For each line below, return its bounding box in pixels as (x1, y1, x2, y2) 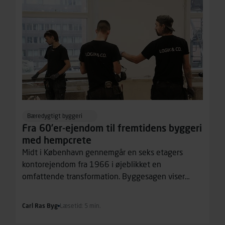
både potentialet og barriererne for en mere (22, 183, 177, 193)
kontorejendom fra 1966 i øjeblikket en (22, 159, 162, 169)
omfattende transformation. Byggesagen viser (22, 171, 185, 181)
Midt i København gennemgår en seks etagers (22, 147, 183, 157)
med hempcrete (22, 134, 92, 146)
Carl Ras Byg (22, 202, 58, 210)
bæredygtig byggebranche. (22, 195, 119, 205)
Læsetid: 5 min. (60, 202, 101, 210)
